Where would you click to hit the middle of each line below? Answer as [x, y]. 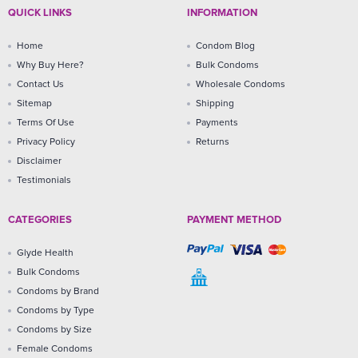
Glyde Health [45, 253]
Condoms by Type [56, 310]
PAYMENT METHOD [234, 220]
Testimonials [44, 180]
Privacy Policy [46, 142]
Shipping [215, 103]
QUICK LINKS [40, 13]
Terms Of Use [46, 123]
